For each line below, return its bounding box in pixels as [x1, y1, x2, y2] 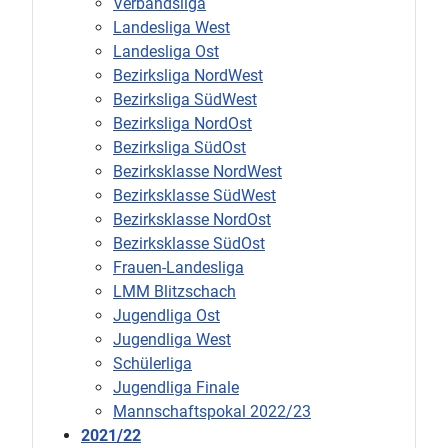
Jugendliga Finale [113, 377, 239, 397]
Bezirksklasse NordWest [113, 161, 282, 181]
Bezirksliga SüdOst [113, 137, 246, 157]
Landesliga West [113, 17, 230, 37]
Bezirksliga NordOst [113, 113, 252, 133]
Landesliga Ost [113, 41, 219, 61]
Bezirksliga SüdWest [113, 89, 257, 109]
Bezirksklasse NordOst [113, 209, 271, 229]
